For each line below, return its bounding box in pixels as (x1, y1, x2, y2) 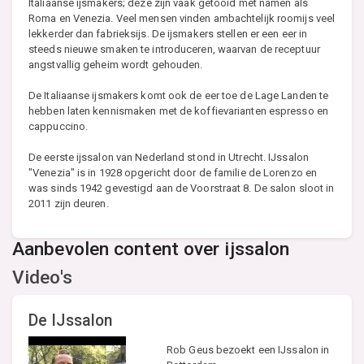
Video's (12, 266, 72, 289)
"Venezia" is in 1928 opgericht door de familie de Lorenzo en (28, 167, 318, 180)
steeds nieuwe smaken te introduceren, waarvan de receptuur (28, 43, 320, 56)
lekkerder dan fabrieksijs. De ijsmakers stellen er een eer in (28, 28, 308, 41)
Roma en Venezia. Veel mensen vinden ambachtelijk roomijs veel (28, 12, 336, 25)
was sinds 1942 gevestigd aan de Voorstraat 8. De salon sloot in (28, 182, 335, 195)
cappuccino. (28, 120, 89, 133)
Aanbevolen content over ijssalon (12, 238, 290, 261)
